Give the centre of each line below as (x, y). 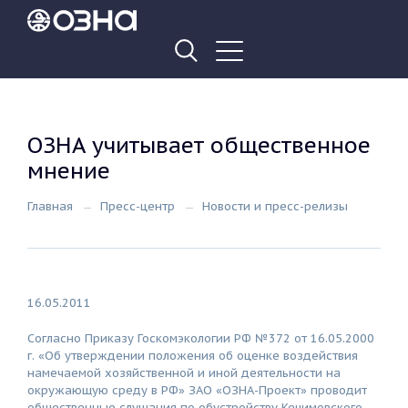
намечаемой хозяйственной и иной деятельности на (184, 373)
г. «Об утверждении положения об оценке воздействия (193, 356)
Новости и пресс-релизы (275, 206)
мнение (69, 171)
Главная (50, 206)
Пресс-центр (138, 206)
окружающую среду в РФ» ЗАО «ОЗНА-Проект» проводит (197, 390)
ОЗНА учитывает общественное (199, 145)
